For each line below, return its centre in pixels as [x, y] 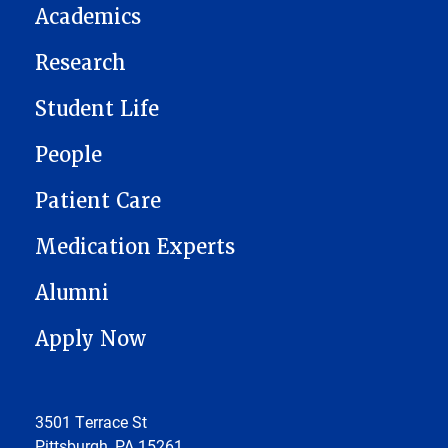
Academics [88, 17]
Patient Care [98, 201]
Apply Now [90, 339]
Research [80, 63]
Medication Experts [135, 247]
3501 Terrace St [91, 422]
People [68, 155]
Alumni [72, 293]
